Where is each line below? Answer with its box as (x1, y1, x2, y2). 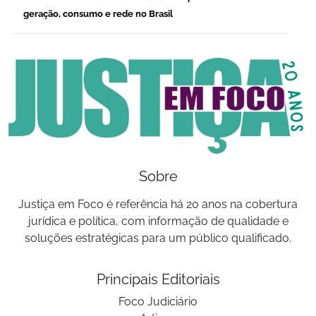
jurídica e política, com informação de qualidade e (28, 214, 288, 228)
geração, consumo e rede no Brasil (23, 8, 173, 20)
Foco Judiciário (119, 294, 197, 308)
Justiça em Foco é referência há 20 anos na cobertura (18, 197, 298, 211)
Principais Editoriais (96, 270, 220, 288)
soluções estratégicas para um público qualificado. (25, 231, 291, 245)
